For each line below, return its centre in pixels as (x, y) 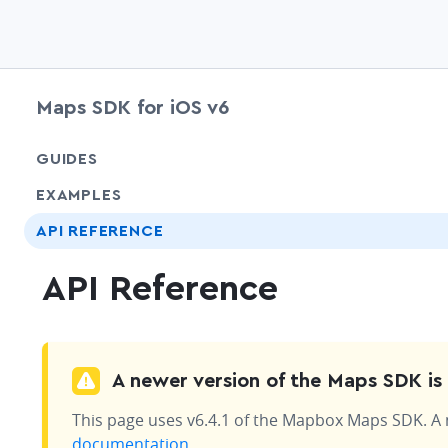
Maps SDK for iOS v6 (132, 108)
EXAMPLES (79, 195)
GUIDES (67, 159)
